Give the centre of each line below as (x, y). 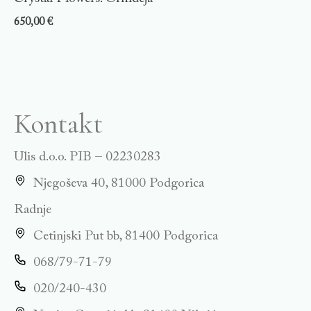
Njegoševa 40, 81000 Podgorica (118, 184)
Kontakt (58, 124)
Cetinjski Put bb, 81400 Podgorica (125, 237)
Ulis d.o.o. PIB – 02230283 (87, 158)
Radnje (33, 210)
